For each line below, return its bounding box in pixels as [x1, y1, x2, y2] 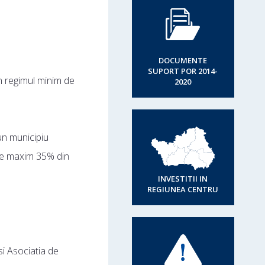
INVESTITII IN [158, 173, 208, 184]
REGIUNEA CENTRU [147, 184, 219, 195]
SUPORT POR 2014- [148, 66, 218, 76]
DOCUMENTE [159, 55, 208, 66]
